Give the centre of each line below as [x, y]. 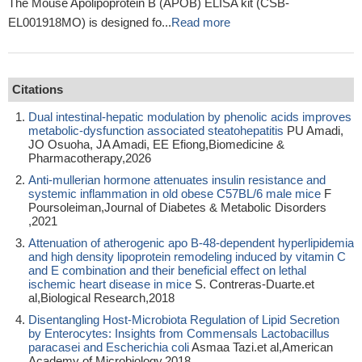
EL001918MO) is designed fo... [90, 22]
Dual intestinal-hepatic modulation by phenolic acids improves [190, 117]
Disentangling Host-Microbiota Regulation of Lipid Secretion [184, 320]
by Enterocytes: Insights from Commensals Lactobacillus [179, 333]
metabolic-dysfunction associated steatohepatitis [156, 130]
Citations [38, 89]
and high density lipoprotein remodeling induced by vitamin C [187, 257]
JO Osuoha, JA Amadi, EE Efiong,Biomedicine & [156, 144]
